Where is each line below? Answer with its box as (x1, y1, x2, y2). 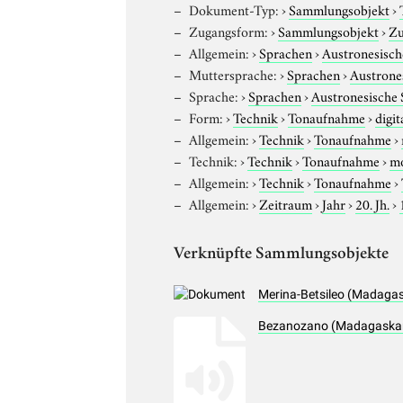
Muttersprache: (189, 63, 278, 84)
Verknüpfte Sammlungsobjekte (174, 246, 390, 264)
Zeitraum (259, 193, 313, 213)
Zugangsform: (189, 20, 269, 40)
